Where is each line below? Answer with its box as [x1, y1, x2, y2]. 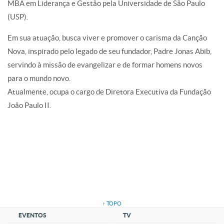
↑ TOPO [102, 200, 121, 207]
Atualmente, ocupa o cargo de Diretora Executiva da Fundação [7, 87, 211, 96]
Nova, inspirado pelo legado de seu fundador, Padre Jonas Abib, [7, 47, 211, 56]
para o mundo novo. [7, 74, 70, 83]
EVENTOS [18, 212, 47, 219]
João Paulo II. [7, 101, 51, 110]
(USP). [7, 12, 28, 21]
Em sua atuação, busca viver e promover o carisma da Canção [7, 33, 207, 42]
